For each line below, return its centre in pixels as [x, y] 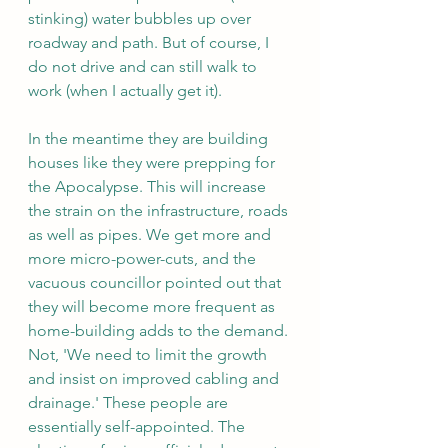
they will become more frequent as [153, 307]
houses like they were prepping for [153, 163]
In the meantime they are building [150, 139]
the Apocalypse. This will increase [149, 187]
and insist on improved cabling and [155, 379]
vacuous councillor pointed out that [156, 283]
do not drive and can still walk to [144, 67]
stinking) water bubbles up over [141, 19]
